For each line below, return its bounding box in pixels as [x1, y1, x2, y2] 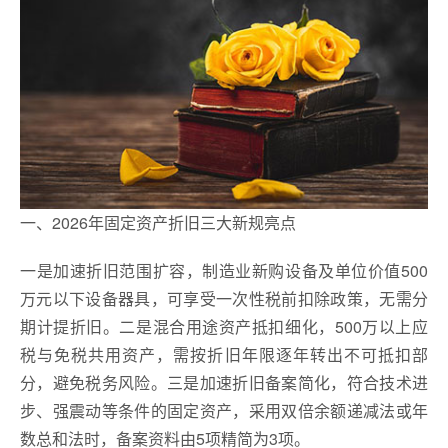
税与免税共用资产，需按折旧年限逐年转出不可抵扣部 [20, 342, 428, 366]
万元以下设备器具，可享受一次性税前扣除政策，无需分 [20, 286, 428, 310]
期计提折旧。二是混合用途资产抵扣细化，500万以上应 [20, 314, 428, 338]
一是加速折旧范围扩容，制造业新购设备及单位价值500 [20, 258, 428, 282]
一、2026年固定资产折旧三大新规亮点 [20, 210, 296, 234]
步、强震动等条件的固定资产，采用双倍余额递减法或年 [20, 398, 428, 422]
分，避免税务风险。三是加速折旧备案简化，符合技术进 [20, 370, 428, 394]
